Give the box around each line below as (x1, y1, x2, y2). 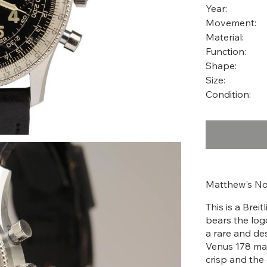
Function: (205, 45, 246, 57)
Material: (205, 30, 244, 43)
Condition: (205, 88, 251, 100)
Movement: (205, 16, 256, 29)
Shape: (205, 59, 237, 72)
